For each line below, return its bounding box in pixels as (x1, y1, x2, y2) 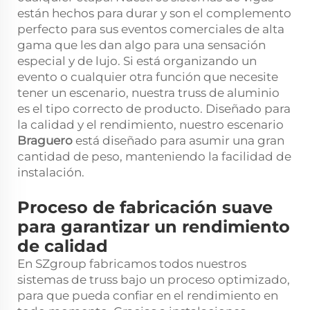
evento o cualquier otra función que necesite (17, 69, 278, 84)
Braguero (17, 133, 75, 147)
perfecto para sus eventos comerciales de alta (17, 21, 284, 36)
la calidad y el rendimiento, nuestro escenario (17, 117, 284, 131)
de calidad (17, 235, 108, 256)
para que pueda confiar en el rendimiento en (17, 288, 278, 302)
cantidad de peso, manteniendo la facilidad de (17, 149, 291, 163)
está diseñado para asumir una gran (75, 133, 284, 147)
